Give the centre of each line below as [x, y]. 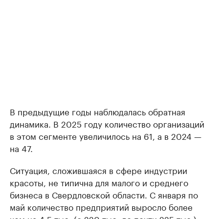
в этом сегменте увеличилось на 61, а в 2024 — [106, 135]
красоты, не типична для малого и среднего [99, 182]
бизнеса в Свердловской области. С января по [104, 194]
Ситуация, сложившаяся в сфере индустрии [99, 170]
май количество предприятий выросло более [101, 206]
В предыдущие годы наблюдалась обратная [98, 111]
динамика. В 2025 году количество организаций [107, 123]
